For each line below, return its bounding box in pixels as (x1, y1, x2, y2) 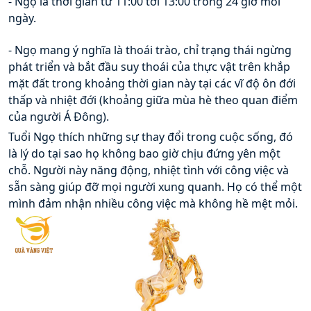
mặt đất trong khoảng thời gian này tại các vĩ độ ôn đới (8, 75, 296, 91)
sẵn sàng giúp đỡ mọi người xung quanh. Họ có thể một (8, 178, 302, 194)
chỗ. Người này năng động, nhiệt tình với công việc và (8, 162, 289, 178)
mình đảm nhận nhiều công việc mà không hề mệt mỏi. (8, 195, 298, 211)
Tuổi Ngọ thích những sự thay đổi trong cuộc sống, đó (8, 128, 293, 144)
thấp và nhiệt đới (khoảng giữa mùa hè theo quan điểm (8, 92, 298, 108)
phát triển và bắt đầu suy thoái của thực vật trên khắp (8, 58, 290, 74)
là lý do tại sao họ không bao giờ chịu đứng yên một (8, 145, 280, 161)
